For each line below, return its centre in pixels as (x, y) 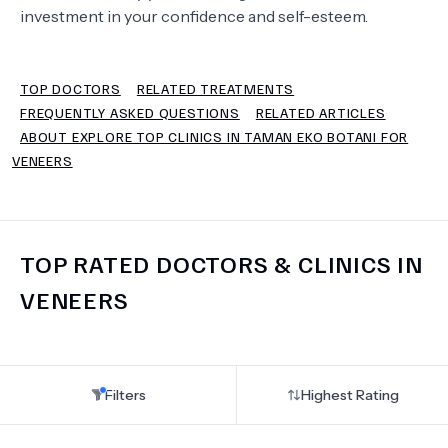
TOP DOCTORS (70, 88)
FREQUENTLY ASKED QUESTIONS (130, 112)
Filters (125, 395)
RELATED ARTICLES (320, 112)
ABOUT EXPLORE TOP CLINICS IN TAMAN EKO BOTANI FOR (214, 136)
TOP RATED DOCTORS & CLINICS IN (221, 263)
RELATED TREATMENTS (215, 88)
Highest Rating (349, 395)
